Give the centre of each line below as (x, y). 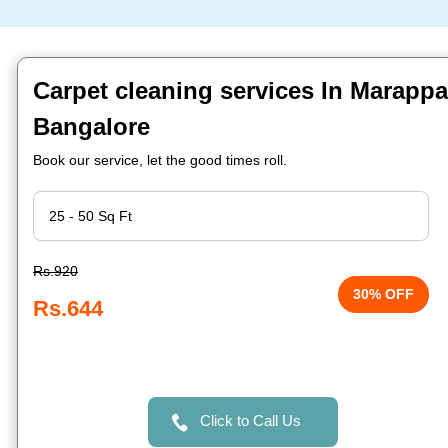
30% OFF (384, 294)
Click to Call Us (250, 420)
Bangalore (91, 126)
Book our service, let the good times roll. (160, 160)
